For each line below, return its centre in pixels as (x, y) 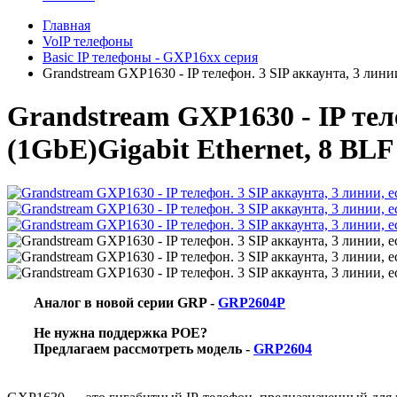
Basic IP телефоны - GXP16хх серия (150, 57)
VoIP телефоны (88, 41)
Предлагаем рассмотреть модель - (144, 348)
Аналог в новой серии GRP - (126, 302)
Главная (66, 25)
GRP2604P (252, 302)
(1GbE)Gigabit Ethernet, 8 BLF (201, 149)
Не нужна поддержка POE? (121, 332)
